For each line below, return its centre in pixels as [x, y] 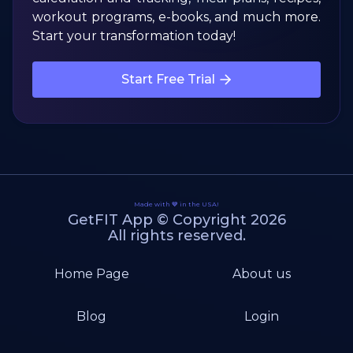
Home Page [91, 274]
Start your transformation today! [134, 36]
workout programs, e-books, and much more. [176, 17]
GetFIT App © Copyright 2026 [176, 220]
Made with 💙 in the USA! [176, 204]
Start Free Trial [168, 79]
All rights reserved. [176, 236]
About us [262, 274]
